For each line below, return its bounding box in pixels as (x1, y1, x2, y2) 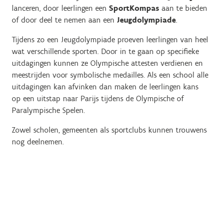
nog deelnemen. (12, 137, 66, 146)
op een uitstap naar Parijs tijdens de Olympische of (12, 94, 184, 103)
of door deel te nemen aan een (12, 15, 117, 25)
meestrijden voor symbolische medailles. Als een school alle (12, 70, 208, 80)
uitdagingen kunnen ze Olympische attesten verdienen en (12, 58, 203, 68)
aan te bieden (159, 3, 207, 13)
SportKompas (109, 3, 159, 13)
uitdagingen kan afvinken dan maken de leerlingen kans (12, 82, 198, 91)
